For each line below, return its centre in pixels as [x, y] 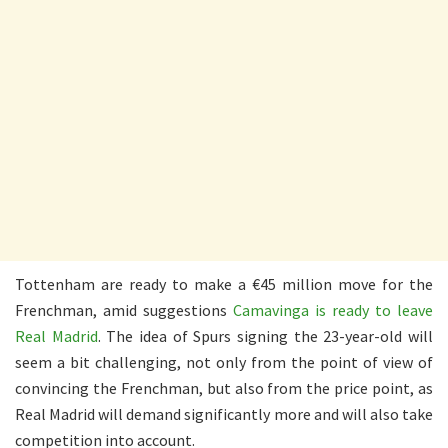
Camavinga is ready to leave [333, 309]
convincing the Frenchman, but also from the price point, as [224, 387]
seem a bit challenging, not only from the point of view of [224, 361]
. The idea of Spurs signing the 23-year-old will [265, 335]
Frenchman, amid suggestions [124, 309]
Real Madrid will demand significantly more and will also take [224, 413]
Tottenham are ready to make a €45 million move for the [224, 283]
